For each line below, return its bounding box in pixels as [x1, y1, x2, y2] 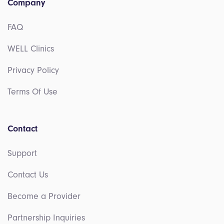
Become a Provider [7, 191, 80, 201]
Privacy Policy [7, 65, 59, 75]
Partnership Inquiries [7, 212, 85, 223]
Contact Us [7, 169, 48, 180]
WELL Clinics [7, 43, 54, 54]
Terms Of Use [7, 86, 57, 97]
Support [7, 148, 37, 158]
